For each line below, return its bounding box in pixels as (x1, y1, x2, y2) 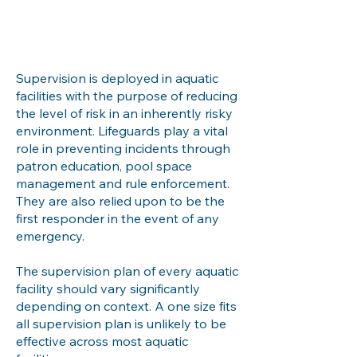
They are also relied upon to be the (16, 193, 225, 209)
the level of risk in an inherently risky (16, 105, 233, 121)
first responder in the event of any (16, 210, 219, 226)
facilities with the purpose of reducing (16, 88, 237, 104)
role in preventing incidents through (16, 140, 230, 156)
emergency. (16, 228, 84, 244)
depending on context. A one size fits (16, 298, 237, 314)
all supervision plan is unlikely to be (16, 316, 226, 331)
